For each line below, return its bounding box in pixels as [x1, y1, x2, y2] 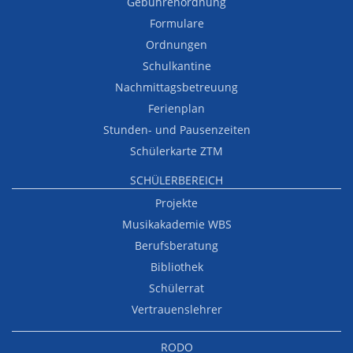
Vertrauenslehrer [131, 301, 222, 317]
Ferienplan [148, 100, 205, 116]
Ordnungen [146, 36, 207, 52]
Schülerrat [149, 280, 204, 295]
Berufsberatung [135, 237, 218, 253]
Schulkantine [142, 58, 211, 73]
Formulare [149, 15, 204, 31]
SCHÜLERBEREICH [130, 172, 223, 188]
